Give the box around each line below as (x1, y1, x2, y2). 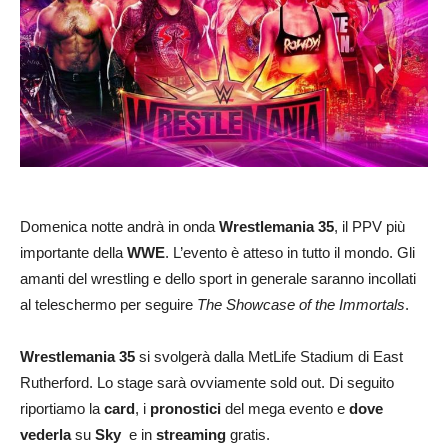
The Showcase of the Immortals (197, 295, 405, 313)
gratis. (226, 425, 270, 443)
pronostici (150, 399, 221, 417)
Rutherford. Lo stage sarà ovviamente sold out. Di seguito (20, 373, 394, 391)
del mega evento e (221, 399, 349, 417)
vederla (20, 425, 71, 443)
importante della (20, 243, 127, 261)
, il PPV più (334, 217, 405, 235)
